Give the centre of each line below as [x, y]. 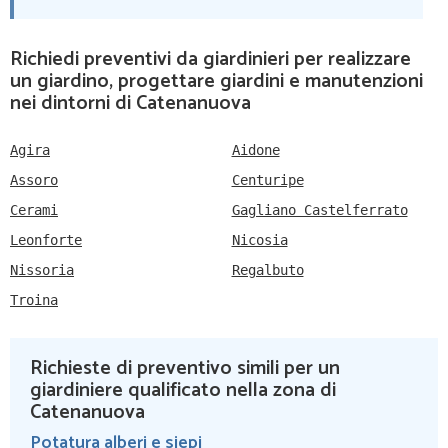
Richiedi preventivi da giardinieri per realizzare [210, 60]
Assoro [34, 180]
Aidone [255, 150]
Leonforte [46, 240]
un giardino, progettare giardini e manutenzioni [216, 82]
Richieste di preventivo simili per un [185, 369]
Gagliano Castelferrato [319, 210]
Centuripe [267, 180]
